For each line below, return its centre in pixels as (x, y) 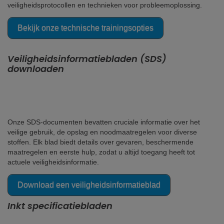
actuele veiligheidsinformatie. (53, 162)
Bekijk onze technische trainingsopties (85, 28)
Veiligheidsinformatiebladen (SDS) (87, 59)
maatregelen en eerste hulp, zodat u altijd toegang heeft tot (101, 152)
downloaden (36, 69)
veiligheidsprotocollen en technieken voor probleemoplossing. (105, 5)
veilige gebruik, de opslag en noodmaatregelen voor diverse (102, 132)
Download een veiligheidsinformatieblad (89, 185)
